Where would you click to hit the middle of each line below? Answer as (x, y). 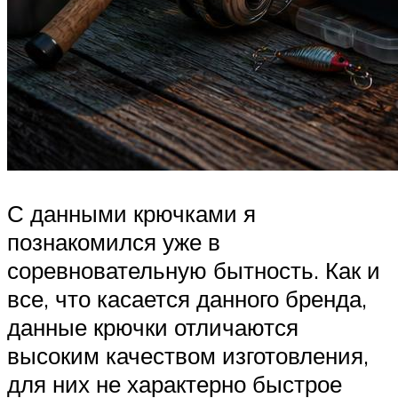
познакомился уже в (114, 241)
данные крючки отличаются (153, 326)
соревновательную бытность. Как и (194, 270)
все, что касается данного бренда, (187, 298)
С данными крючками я (131, 213)
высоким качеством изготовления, (188, 355)
